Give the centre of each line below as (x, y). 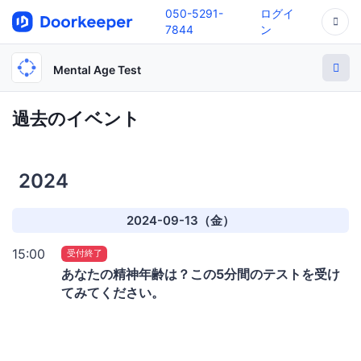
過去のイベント (76, 118)
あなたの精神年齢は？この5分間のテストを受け (201, 274)
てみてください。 (113, 292)
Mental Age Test (97, 69)
